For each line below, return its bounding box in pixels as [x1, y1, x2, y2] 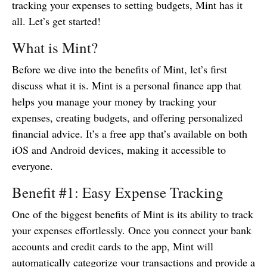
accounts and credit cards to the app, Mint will [12, 239, 213, 254]
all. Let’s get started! [12, 14, 101, 29]
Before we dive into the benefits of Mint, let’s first [12, 62, 227, 77]
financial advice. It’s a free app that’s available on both [12, 126, 247, 141]
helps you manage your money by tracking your [12, 94, 216, 109]
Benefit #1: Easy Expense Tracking [12, 182, 223, 203]
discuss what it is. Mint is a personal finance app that [12, 78, 241, 93]
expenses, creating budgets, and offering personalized [12, 110, 243, 125]
